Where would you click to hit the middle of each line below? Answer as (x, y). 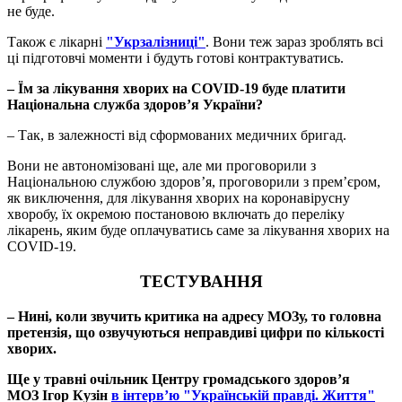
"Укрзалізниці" (156, 42)
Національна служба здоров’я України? (135, 105)
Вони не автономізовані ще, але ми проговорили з (162, 166)
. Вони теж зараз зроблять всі (294, 42)
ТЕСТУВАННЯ (201, 281)
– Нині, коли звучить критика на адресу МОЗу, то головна (194, 316)
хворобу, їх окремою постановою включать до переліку (176, 214)
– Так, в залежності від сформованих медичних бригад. (177, 135)
